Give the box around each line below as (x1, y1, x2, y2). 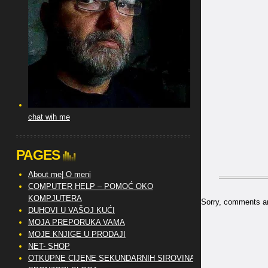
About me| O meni (28, 170, 91, 179)
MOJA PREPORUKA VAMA (28, 218, 125, 227)
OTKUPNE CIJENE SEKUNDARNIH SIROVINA (28, 254, 195, 263)
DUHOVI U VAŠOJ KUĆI (28, 206, 115, 215)
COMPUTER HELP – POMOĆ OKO (28, 182, 153, 191)
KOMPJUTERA (28, 194, 82, 203)
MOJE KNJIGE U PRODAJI (28, 230, 126, 239)
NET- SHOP (28, 242, 70, 251)
